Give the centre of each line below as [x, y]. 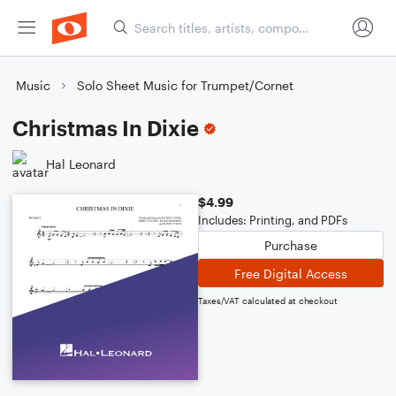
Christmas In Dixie [106, 128]
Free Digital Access [291, 273]
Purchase [291, 245]
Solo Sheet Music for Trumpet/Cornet [185, 85]
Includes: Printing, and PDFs [273, 220]
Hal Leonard [81, 164]
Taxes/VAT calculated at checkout [268, 301]
